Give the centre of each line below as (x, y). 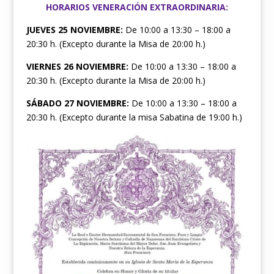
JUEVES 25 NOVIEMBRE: (74, 29)
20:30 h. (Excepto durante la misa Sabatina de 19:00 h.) (134, 117)
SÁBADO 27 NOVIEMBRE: (79, 103)
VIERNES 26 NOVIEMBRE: (77, 66)
